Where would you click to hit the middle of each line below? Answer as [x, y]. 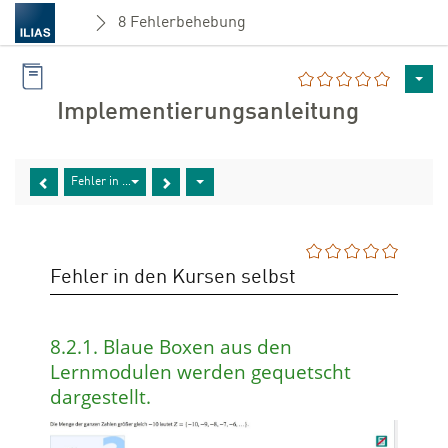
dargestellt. [100, 397]
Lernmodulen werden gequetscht [200, 372]
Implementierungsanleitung [208, 113]
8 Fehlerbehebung [181, 22]
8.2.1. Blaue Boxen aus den [171, 347]
